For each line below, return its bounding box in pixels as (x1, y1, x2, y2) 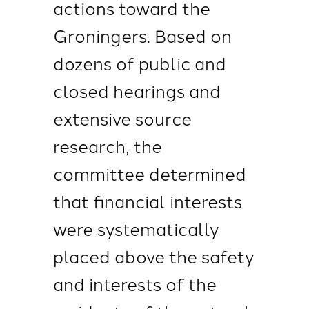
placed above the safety (52, 243, 255, 268)
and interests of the (52, 271, 217, 296)
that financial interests (52, 188, 242, 213)
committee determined (52, 161, 246, 186)
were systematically (52, 216, 219, 241)
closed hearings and (52, 78, 221, 103)
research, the (52, 133, 162, 158)
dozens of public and (52, 50, 226, 75)
